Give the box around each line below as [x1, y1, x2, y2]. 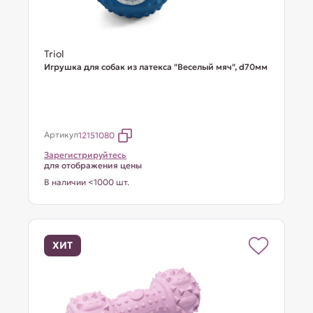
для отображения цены [44, 160, 143, 170]
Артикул [44, 129, 79, 140]
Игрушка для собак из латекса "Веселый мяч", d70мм [44, 61, 268, 72]
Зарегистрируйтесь [44, 150, 127, 160]
